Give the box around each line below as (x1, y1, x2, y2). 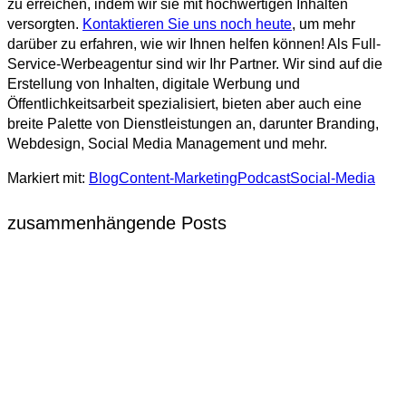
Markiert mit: (7, 170, 89, 187)
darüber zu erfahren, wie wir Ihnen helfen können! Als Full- (7, 36, 381, 53)
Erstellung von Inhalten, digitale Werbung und (7, 76, 300, 92)
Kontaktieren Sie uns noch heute (82, 16, 292, 33)
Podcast (237, 170, 290, 187)
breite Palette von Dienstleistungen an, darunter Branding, (7, 116, 379, 132)
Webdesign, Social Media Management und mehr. (7, 136, 327, 152)
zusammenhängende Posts (7, 212, 227, 233)
